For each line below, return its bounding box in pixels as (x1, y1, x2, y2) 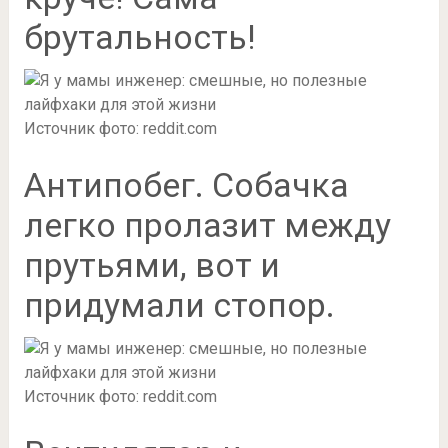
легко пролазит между (23, 204, 391, 245)
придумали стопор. (23, 284, 335, 325)
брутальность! (23, 16, 256, 57)
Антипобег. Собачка (23, 164, 349, 205)
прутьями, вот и (23, 244, 280, 285)
